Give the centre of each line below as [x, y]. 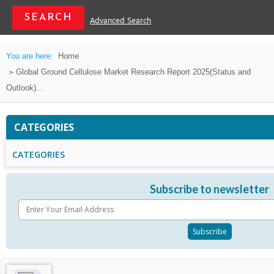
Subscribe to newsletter [209, 189]
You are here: [30, 56]
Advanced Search [120, 21]
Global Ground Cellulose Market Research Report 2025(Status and [133, 72]
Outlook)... [25, 88]
